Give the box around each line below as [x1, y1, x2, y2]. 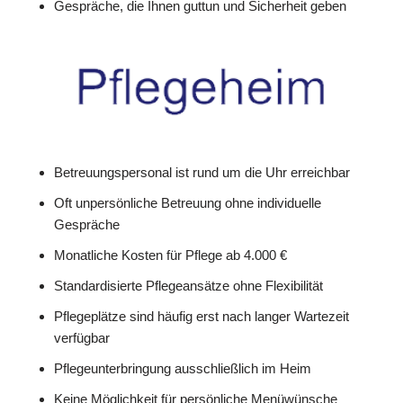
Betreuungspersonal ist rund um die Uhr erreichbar [54, 165, 350, 181]
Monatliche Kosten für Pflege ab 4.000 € [54, 247, 287, 264]
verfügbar [54, 330, 110, 346]
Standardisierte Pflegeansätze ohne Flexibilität [54, 278, 323, 294]
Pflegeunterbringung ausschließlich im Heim [54, 361, 311, 377]
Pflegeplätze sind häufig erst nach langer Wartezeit [54, 309, 349, 325]
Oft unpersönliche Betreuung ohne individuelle [54, 195, 321, 211]
